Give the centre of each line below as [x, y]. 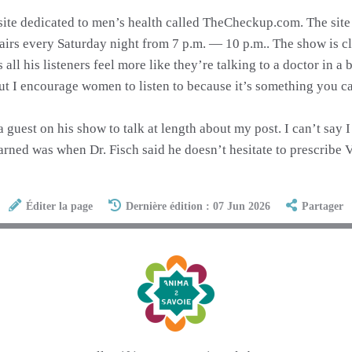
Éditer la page [59, 207]
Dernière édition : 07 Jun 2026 [198, 207]
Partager [323, 207]
